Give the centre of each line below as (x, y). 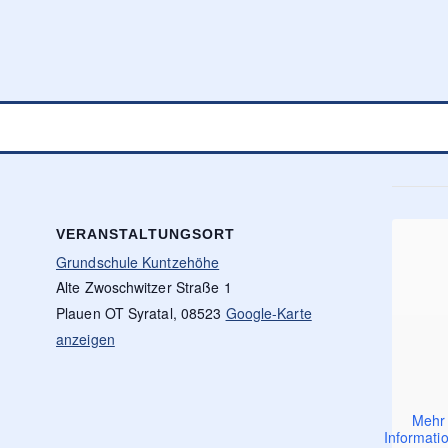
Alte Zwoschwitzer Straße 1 (144, 287)
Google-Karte (268, 313)
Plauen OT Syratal (114, 313)
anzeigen (85, 339)
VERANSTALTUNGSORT (145, 234)
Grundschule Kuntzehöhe (138, 262)
